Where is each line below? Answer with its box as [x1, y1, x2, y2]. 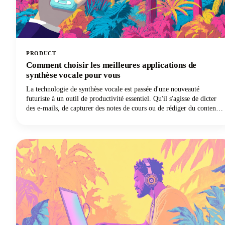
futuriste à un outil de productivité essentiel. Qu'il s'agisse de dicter [26, 95, 216, 103]
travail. [26, 124, 46, 132]
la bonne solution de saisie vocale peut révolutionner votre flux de [26, 114, 213, 122]
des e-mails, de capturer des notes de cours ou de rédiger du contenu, [26, 104, 221, 113]
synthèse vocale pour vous [26, 70, 121, 80]
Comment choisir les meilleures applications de [26, 60, 197, 70]
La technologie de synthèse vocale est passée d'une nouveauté [26, 85, 199, 93]
